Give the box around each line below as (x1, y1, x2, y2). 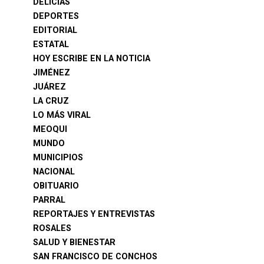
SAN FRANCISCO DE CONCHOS (33, 252, 157, 262)
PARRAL (33, 195, 65, 205)
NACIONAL (33, 167, 75, 177)
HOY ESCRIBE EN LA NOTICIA (33, 54, 150, 64)
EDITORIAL (33, 25, 77, 35)
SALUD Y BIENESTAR (33, 237, 115, 247)
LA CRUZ (33, 96, 69, 106)
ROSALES (33, 223, 71, 233)
